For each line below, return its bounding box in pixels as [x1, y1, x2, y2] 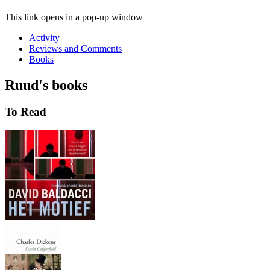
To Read [5, 105, 46, 118]
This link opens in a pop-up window [5, 11, 143, 22]
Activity [29, 32, 60, 43]
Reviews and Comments [29, 43, 122, 54]
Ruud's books [5, 77, 87, 93]
